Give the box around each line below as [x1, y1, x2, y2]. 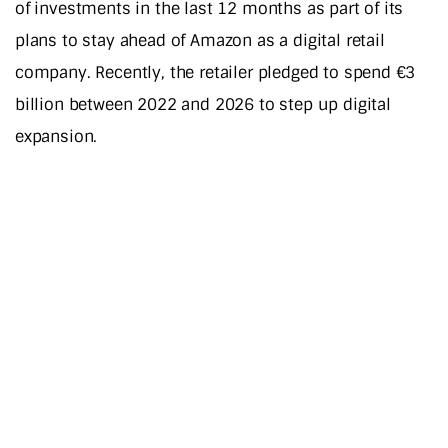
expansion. [15, 125, 98, 147]
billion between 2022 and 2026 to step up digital [15, 93, 391, 115]
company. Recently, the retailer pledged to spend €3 [15, 61, 416, 83]
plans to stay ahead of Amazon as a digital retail [15, 29, 385, 51]
